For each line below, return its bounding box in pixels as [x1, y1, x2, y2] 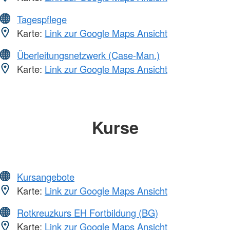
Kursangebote [17, 170, 74, 184]
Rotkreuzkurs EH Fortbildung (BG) [17, 206, 158, 220]
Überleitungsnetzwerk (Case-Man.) [17, 48, 160, 62]
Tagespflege [17, 12, 67, 26]
